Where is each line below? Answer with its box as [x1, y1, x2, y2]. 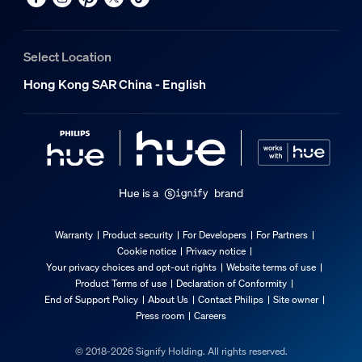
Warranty [54, 228, 93, 241]
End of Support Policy [44, 293, 138, 305]
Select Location [23, 48, 112, 66]
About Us [147, 293, 188, 305]
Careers [194, 309, 226, 322]
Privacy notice [185, 244, 246, 257]
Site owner [272, 293, 318, 305]
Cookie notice [116, 244, 176, 257]
